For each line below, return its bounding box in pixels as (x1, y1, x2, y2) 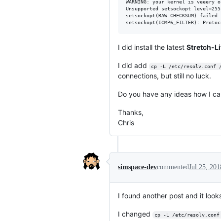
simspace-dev (118, 163, 157, 171)
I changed (118, 209, 152, 218)
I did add (118, 61, 149, 70)
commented (157, 163, 189, 171)
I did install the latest (118, 42, 186, 51)
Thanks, (118, 108, 144, 116)
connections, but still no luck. (118, 71, 211, 80)
